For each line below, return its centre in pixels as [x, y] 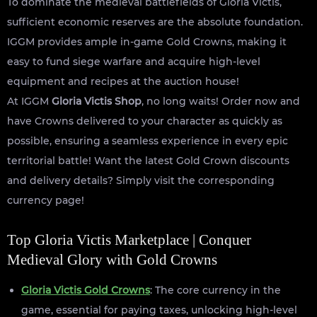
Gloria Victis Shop [97, 101]
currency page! [46, 200]
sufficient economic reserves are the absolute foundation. [155, 22]
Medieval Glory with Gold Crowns [112, 259]
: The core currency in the [215, 290]
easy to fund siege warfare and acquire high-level [134, 61]
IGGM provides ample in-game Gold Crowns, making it [147, 41]
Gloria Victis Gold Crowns [86, 290]
